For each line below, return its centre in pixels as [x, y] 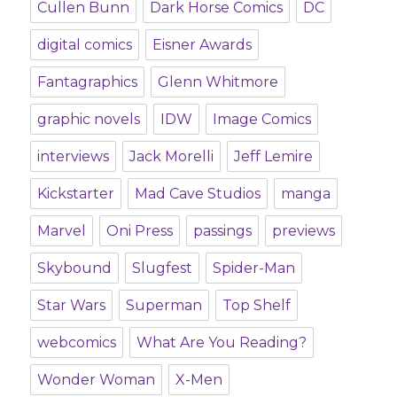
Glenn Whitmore [218, 82]
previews [304, 230]
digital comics [85, 44]
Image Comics [262, 119]
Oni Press [140, 230]
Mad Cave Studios [198, 193]
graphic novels [89, 119]
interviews [74, 156]
